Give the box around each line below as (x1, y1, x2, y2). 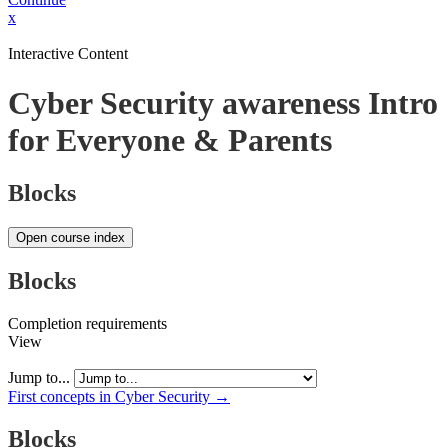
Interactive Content (8, 45, 128, 63)
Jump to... (8, 368, 74, 386)
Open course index (16, 230, 125, 246)
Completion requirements (8, 314, 167, 332)
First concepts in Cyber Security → (8, 387, 230, 405)
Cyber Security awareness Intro (8, 84, 438, 121)
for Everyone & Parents (8, 121, 332, 158)
